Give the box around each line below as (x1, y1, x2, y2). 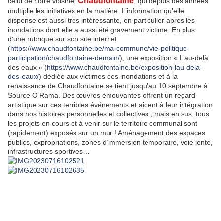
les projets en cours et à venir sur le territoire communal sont (8, 119, 197, 127)
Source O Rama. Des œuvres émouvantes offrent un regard (8, 91, 195, 99)
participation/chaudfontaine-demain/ (8, 53, 120, 62)
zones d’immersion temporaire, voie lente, (82, 138, 213, 146)
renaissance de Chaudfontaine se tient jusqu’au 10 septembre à (8, 81, 208, 90)
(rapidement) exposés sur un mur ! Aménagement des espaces (8, 128, 205, 137)
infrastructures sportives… (8, 147, 90, 155)
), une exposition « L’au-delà (120, 53, 208, 62)
